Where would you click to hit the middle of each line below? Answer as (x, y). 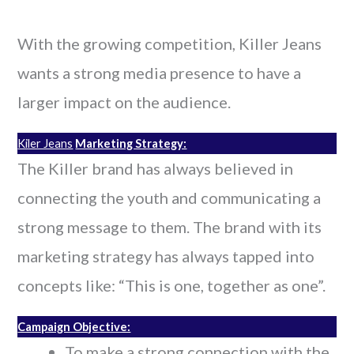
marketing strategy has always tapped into (166, 256)
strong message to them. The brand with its (170, 226)
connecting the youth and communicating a (169, 197)
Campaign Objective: (74, 326)
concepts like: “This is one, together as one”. (172, 285)
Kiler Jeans (45, 143)
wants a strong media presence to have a (160, 72)
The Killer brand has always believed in (156, 168)
